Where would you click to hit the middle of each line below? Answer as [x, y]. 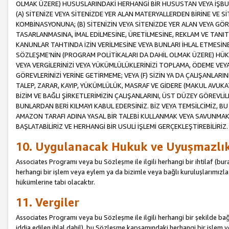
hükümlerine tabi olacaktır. [55, 182]
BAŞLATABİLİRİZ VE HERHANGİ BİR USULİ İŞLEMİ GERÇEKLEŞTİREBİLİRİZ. [122, 126]
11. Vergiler [48, 202]
